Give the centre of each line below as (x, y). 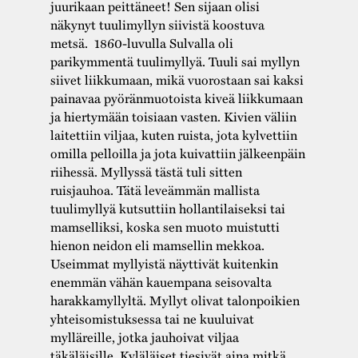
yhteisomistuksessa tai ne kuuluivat (152, 318)
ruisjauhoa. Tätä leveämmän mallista (155, 189)
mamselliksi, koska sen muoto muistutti (165, 226)
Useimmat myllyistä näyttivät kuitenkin (164, 263)
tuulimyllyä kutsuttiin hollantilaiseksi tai (167, 208)
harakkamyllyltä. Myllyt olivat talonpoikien (175, 300)
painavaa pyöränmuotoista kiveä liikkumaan (176, 97)
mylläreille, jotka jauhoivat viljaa (144, 336)
